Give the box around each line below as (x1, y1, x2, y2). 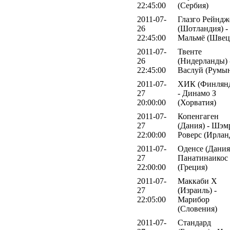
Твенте (178, 47, 202, 56)
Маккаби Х (178, 176, 217, 185)
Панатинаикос (178, 153, 228, 162)
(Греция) (178, 162, 207, 171)
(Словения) (178, 204, 217, 213)
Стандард (178, 218, 211, 227)
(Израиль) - (178, 185, 217, 195)
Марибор (178, 195, 209, 204)
